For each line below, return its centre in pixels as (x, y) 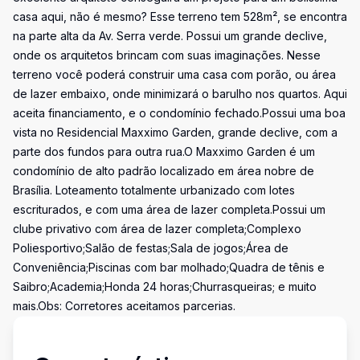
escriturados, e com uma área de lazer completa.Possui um (169, 209)
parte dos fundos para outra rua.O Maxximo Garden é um (164, 151)
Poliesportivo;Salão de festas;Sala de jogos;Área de (151, 248)
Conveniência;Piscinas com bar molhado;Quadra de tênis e (169, 267)
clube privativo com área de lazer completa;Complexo (157, 229)
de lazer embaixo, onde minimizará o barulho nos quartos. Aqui (180, 94)
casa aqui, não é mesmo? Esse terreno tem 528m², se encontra (180, 16)
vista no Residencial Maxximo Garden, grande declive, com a (175, 132)
